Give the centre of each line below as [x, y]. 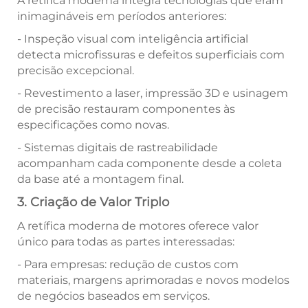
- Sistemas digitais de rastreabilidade [118, 148]
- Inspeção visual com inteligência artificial [133, 39]
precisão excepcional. [76, 71]
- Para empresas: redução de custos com [128, 265]
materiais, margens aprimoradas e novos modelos [153, 280]
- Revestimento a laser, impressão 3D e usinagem [153, 93]
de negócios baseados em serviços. [113, 296]
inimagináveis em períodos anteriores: [122, 16]
